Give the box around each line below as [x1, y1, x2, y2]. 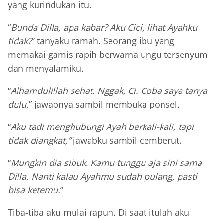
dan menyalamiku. [8, 62, 84, 74]
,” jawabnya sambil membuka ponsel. [26, 98, 180, 110]
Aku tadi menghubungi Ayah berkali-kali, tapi [11, 121, 194, 133]
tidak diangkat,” [8, 134, 71, 146]
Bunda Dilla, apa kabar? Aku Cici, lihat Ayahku [11, 21, 197, 34]
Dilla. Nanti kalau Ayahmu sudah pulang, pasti [8, 170, 197, 182]
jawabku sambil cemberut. [71, 134, 182, 146]
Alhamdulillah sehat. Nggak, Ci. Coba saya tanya [11, 85, 207, 97]
